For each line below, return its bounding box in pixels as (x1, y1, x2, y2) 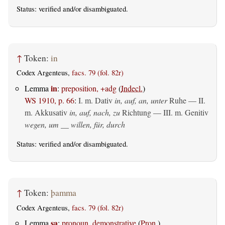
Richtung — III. (120, 106, 175, 118)
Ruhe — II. (167, 94, 205, 105)
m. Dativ (85, 94, 113, 105)
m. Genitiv (175, 106, 208, 118)
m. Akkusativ (25, 106, 67, 118)
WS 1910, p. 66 (25, 94, 74, 105)
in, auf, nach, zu (69, 106, 120, 118)
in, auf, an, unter (115, 94, 167, 105)
